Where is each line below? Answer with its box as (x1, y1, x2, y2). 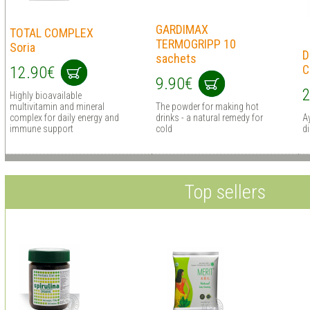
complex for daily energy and (9, 111, 119, 123)
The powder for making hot (155, 100, 259, 112)
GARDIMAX (155, 21, 208, 37)
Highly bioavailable (9, 89, 82, 101)
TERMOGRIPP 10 (155, 36, 236, 51)
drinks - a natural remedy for (155, 111, 263, 123)
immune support (9, 122, 73, 134)
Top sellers (184, 180, 266, 203)
